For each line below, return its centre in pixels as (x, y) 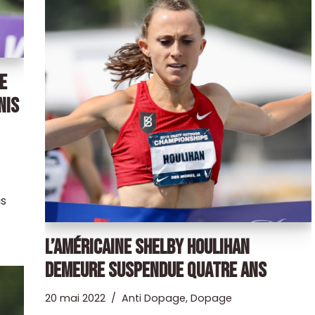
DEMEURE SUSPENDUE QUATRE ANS (155, 271)
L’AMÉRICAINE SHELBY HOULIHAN (147, 248)
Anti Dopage (153, 298)
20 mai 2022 (75, 298)
